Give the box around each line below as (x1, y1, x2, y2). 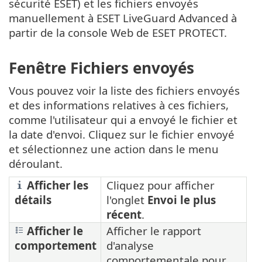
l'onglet (106, 192, 147, 208)
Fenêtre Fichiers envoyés (9, 57, 194, 79)
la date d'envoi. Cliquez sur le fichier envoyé (9, 127, 235, 142)
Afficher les (24, 178, 88, 193)
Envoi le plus (147, 192, 216, 208)
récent (106, 207, 142, 222)
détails (15, 192, 51, 208)
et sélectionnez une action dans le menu (9, 142, 219, 157)
